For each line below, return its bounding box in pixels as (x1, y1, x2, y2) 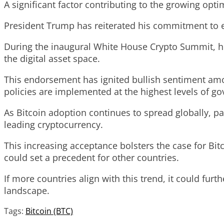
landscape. (4, 184, 49, 197)
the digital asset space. (4, 52, 100, 65)
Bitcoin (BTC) (25, 205, 73, 217)
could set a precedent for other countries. (4, 151, 179, 164)
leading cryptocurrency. (4, 118, 103, 131)
